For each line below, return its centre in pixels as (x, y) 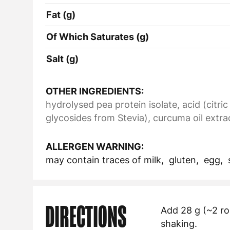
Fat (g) (61, 14)
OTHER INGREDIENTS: (95, 91)
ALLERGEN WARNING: (95, 146)
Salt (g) (62, 59)
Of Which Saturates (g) (98, 36)
